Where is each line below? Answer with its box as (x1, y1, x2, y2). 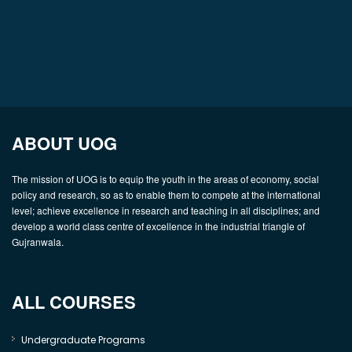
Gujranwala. (12, 235, 64, 248)
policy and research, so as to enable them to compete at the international (12, 188, 321, 201)
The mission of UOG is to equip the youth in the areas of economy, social (12, 172, 319, 185)
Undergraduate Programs (21, 333, 145, 346)
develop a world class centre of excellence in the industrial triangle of (12, 219, 305, 233)
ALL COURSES (12, 289, 136, 314)
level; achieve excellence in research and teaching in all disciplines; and (12, 203, 320, 217)
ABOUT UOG (12, 130, 117, 156)
